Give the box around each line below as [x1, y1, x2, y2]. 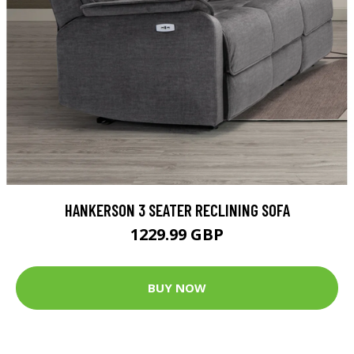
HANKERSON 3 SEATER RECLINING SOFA [64, 199, 290, 220]
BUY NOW [148, 280, 206, 296]
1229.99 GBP [130, 223, 224, 245]
